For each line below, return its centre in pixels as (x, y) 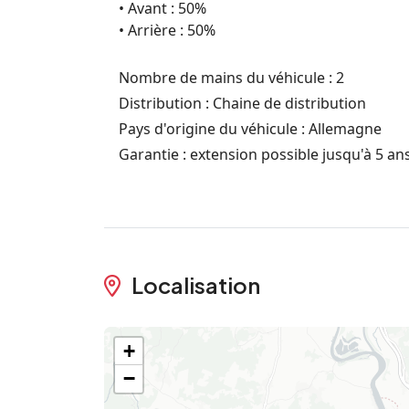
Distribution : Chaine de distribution (242, 103)
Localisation (194, 285)
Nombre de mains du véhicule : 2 (231, 78)
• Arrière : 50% (167, 30)
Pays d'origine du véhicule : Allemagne (250, 129)
